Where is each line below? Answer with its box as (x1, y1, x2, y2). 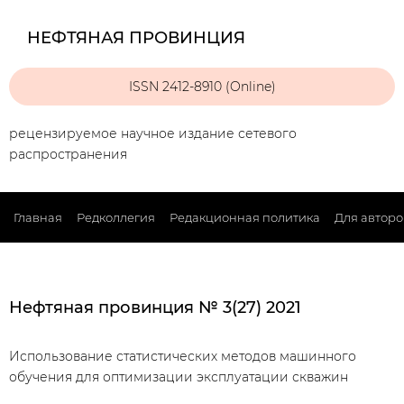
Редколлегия (77, 210, 155, 225)
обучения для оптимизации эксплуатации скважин (9, 369, 348, 385)
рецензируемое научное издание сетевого (9, 125, 297, 142)
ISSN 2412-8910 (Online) (128, 78, 276, 95)
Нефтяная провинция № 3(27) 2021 (9, 298, 301, 317)
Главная (14, 210, 62, 225)
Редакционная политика (170, 210, 320, 225)
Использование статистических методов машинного (9, 348, 356, 364)
